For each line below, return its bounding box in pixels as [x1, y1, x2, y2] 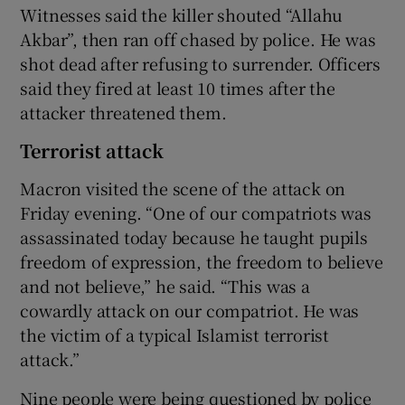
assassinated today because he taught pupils [20, 224, 368, 249]
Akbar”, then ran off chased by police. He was [20, 26, 376, 51]
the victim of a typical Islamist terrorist [20, 322, 330, 346]
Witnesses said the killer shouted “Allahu [20, 2, 344, 26]
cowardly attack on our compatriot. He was [20, 297, 360, 322]
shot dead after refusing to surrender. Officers [20, 51, 381, 75]
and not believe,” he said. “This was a [20, 273, 310, 297]
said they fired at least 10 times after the [20, 75, 335, 99]
